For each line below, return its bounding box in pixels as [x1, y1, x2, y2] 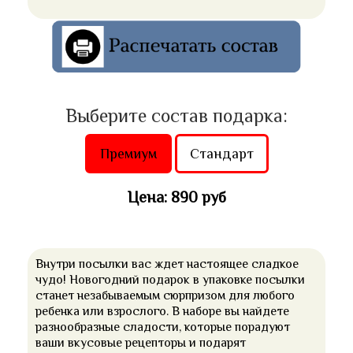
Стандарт [189, 146, 254, 162]
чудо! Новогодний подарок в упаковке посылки [35, 273, 305, 288]
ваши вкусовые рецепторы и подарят [35, 336, 246, 351]
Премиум [99, 146, 157, 162]
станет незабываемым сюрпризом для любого [35, 288, 295, 303]
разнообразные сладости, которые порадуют [35, 320, 290, 335]
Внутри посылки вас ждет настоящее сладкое [35, 257, 299, 272]
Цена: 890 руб [127, 188, 226, 206]
